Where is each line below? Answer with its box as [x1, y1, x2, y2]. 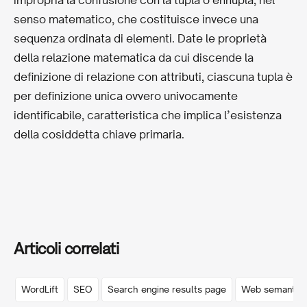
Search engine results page [108, 283, 226, 295]
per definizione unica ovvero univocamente [14, 88, 238, 103]
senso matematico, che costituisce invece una [14, 12, 258, 26]
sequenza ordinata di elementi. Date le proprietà [14, 31, 267, 45]
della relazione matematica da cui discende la [14, 50, 254, 64]
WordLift [21, 283, 58, 295]
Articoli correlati [14, 238, 119, 258]
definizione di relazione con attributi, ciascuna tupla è [14, 69, 293, 84]
